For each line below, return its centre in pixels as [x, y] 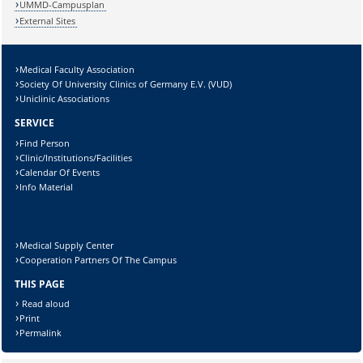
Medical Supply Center [67, 245]
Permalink [41, 333]
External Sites [48, 21]
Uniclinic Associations [65, 98]
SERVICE [34, 123]
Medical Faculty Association [77, 69]
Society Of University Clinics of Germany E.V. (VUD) [126, 84]
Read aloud [45, 304]
